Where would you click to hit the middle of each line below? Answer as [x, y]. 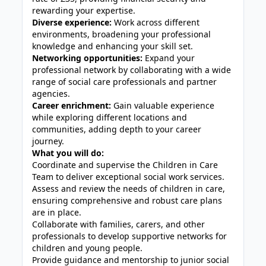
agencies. [51, 94]
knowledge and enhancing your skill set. [113, 46]
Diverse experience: [72, 22]
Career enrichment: [72, 105]
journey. [48, 141]
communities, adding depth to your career [117, 129]
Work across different [156, 22]
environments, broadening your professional [122, 34]
